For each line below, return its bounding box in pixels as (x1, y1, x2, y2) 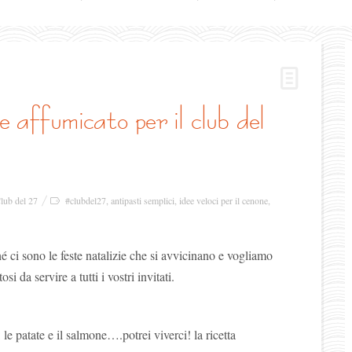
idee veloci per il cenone (179, 194, 268, 207)
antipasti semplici (111, 194, 174, 207)
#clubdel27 (65, 194, 106, 207)
